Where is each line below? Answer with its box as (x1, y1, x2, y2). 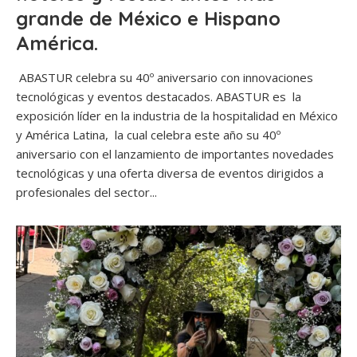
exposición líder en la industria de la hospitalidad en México (16, 108, 338, 124)
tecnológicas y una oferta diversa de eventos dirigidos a (16, 165, 324, 182)
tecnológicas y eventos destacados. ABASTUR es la (16, 88, 301, 105)
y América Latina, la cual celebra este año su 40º (16, 127, 280, 143)
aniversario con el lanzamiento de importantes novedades (16, 146, 334, 163)
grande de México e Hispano (16, 6, 280, 31)
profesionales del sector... (16, 184, 157, 201)
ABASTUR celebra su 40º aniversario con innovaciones (16, 69, 313, 86)
